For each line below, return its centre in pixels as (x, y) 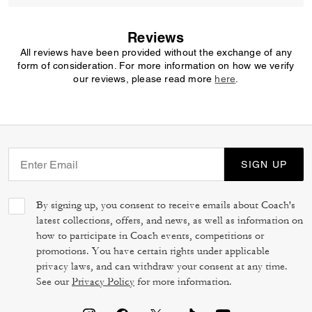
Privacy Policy (103, 282)
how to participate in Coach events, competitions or (150, 236)
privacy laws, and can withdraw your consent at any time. (162, 266)
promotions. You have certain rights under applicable (153, 251)
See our (54, 282)
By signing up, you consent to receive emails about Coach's (166, 205)
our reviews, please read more (144, 79)
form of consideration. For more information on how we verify (156, 65)
